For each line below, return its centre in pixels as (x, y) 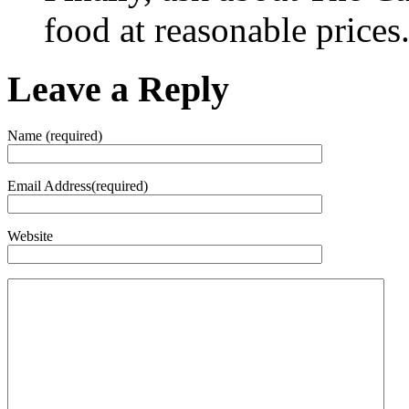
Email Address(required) (78, 185)
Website (30, 236)
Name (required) (55, 135)
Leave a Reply (118, 89)
